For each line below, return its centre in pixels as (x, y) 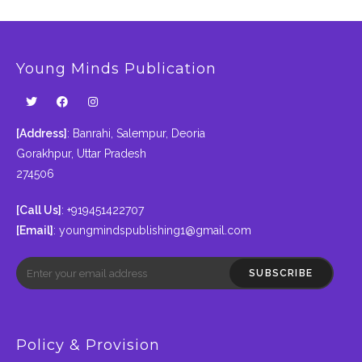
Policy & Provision (88, 345)
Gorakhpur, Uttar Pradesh (81, 154)
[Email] (35, 231)
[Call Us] (39, 210)
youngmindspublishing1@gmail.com (155, 231)
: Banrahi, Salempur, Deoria (136, 134)
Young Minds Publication (116, 69)
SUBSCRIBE (281, 274)
